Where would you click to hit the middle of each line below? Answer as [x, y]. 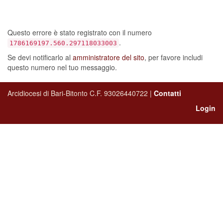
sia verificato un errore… [104, 12]
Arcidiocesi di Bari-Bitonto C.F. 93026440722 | [81, 93]
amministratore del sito [109, 57]
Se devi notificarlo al [40, 57]
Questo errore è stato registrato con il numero [80, 32]
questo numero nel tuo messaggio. [62, 67]
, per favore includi [173, 57]
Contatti [167, 93]
